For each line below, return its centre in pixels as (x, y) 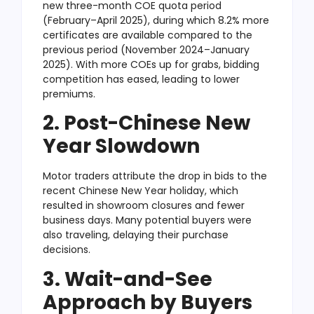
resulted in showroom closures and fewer (144, 206)
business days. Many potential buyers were (147, 220)
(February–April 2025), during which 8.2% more (156, 20)
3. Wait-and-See (128, 279)
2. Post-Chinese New (146, 123)
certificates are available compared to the (148, 35)
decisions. (67, 250)
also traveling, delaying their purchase (136, 235)
